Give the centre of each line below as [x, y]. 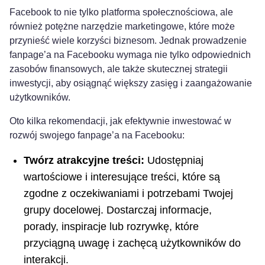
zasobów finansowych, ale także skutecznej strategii [119, 69]
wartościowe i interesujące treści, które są [122, 177]
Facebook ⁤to [37, 12]
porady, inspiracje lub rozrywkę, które [111, 226]
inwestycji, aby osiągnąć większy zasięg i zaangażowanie [131, 83]
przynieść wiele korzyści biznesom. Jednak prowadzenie [128, 40]
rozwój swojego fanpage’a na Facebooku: [97, 135]
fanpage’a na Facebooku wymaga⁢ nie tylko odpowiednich [130, 54]
